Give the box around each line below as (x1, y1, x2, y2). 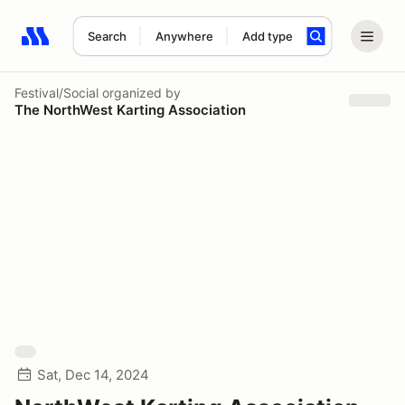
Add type (241, 29, 293, 43)
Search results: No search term (21, 37, 231, 55)
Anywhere (155, 29, 213, 43)
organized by (99, 84, 181, 100)
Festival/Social (14, 84, 99, 100)
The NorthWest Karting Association (14, 100, 246, 118)
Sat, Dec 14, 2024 (37, 366, 149, 383)
